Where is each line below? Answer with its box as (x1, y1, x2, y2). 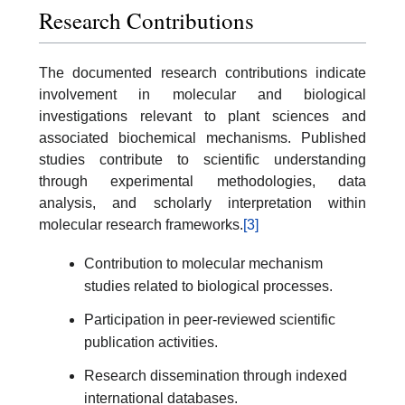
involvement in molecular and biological (39, 87, 366, 103)
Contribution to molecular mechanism (84, 256, 323, 272)
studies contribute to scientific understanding (39, 152, 366, 168)
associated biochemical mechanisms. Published (39, 130, 366, 146)
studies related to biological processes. (84, 278, 333, 295)
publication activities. (84, 334, 218, 351)
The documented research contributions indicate (39, 65, 366, 81)
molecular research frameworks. (39, 217, 243, 233)
